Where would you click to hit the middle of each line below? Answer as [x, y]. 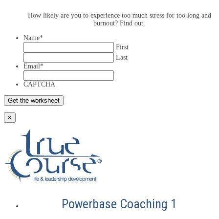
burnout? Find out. [119, 23]
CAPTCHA [39, 84]
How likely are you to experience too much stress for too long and [119, 15]
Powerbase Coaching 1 [119, 204]
